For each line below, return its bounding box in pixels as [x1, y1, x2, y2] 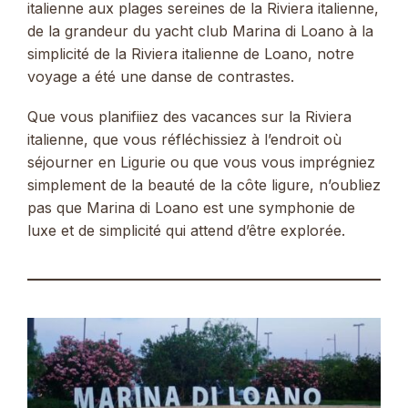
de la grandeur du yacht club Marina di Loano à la [27, 21, 373, 40]
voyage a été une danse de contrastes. [27, 66, 294, 86]
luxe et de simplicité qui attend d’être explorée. [27, 221, 345, 240]
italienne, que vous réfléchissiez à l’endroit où [27, 130, 342, 149]
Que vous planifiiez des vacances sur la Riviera [27, 107, 352, 127]
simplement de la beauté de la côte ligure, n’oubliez [27, 176, 381, 195]
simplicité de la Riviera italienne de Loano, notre [27, 44, 354, 63]
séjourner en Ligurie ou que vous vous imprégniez [27, 153, 375, 172]
